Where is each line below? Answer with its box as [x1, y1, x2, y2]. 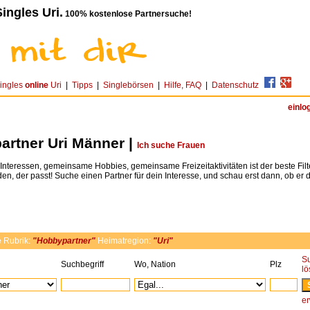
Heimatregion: [95, 236, 153, 246]
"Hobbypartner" [33, 236, 95, 246]
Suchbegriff [61, 259, 104, 270]
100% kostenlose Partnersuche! [63, 9, 192, 19]
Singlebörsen [103, 80, 154, 90]
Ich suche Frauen [137, 140, 205, 150]
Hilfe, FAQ [164, 80, 201, 90]
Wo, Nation [134, 259, 178, 270]
